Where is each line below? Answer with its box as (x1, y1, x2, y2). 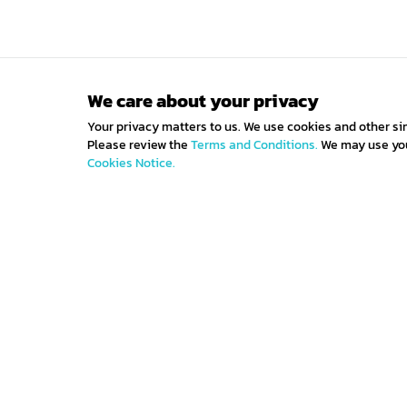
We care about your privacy (87, 87, 319, 114)
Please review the (87, 135, 191, 154)
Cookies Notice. (87, 154, 175, 173)
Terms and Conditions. (191, 135, 318, 154)
